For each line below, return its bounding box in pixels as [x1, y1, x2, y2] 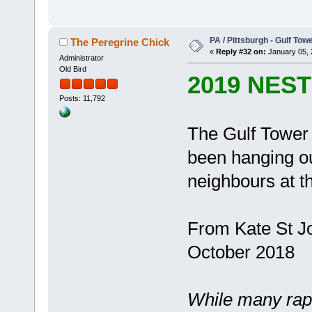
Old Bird [58, 65, 86, 74]
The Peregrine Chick [70, 36, 170, 49]
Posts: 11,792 [58, 94, 105, 103]
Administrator [58, 54, 104, 63]
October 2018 [187, 242, 295, 263]
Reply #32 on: [215, 47, 266, 56]
